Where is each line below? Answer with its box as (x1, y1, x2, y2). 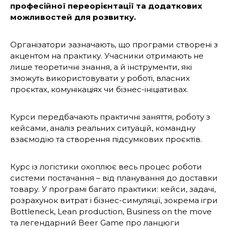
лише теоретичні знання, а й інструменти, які (10, 62, 192, 72)
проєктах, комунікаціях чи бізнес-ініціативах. (10, 84, 188, 95)
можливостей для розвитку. (10, 12, 138, 22)
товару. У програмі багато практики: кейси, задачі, (10, 184, 216, 194)
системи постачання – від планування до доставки (10, 173, 218, 183)
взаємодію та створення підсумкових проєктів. (10, 134, 202, 145)
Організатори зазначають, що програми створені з (10, 40, 218, 50)
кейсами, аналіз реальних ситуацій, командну (10, 123, 195, 133)
